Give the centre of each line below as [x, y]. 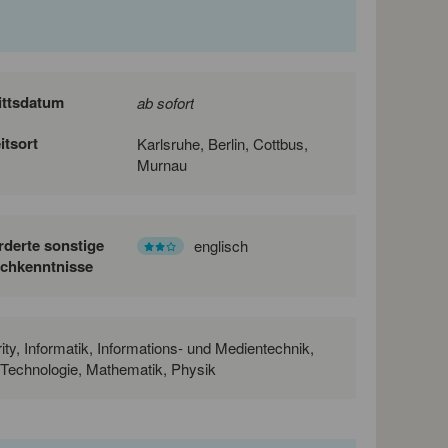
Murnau [161, 164]
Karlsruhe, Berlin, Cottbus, [222, 143]
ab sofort [165, 102]
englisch [220, 245]
